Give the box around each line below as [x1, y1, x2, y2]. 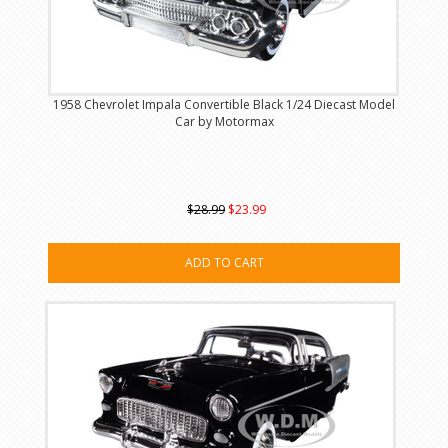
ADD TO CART [184, 254, 264, 272]
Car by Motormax [174, 113, 274, 131]
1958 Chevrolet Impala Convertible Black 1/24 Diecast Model [53, 96, 395, 114]
